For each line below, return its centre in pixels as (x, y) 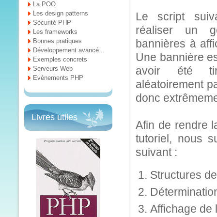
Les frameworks (55, 32)
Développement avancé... (69, 50)
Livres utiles (54, 117)
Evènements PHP (58, 78)
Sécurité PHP (52, 23)
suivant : (156, 152)
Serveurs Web (53, 69)
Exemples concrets (60, 59)
